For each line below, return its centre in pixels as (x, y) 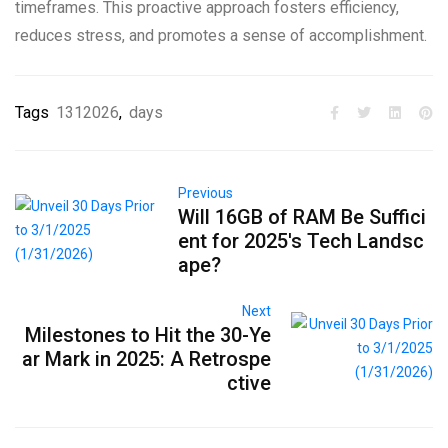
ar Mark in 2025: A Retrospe (146, 359)
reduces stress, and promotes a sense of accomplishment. (221, 36)
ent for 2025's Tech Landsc (300, 241)
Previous (205, 193)
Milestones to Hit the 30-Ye (147, 335)
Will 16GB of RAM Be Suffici (301, 217)
